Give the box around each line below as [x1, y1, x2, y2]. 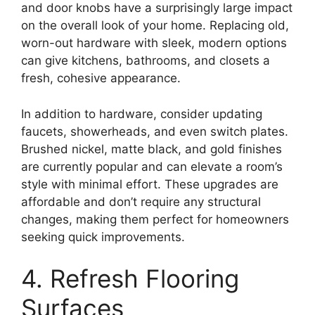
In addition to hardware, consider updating [21, 106, 262, 121]
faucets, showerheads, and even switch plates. [21, 124, 288, 139]
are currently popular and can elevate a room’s [21, 159, 283, 174]
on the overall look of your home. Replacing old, [21, 18, 289, 33]
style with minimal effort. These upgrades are [21, 176, 278, 191]
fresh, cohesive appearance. [21, 71, 181, 86]
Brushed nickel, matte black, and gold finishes [21, 141, 282, 156]
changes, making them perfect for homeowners [21, 212, 289, 226]
